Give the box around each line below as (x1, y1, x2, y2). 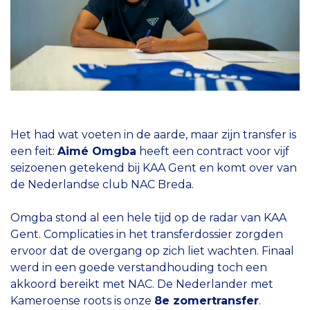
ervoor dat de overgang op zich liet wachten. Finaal (10, 244, 294, 257)
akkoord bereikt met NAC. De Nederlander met (10, 277, 273, 291)
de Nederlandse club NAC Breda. (10, 177, 197, 191)
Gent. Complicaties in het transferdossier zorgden (10, 227, 283, 241)
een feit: (10, 144, 57, 158)
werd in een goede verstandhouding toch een (10, 260, 267, 274)
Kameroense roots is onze (10, 293, 154, 307)
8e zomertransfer (154, 293, 259, 307)
